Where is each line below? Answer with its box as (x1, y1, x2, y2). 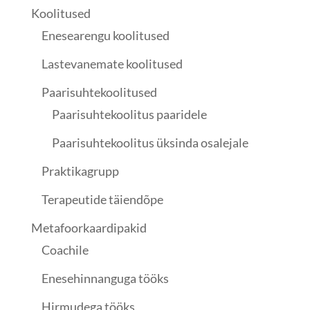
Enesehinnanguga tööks (41, 271, 169, 286)
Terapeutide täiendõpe (41, 192, 163, 207)
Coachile (41, 242, 89, 257)
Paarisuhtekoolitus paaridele (51, 107, 207, 122)
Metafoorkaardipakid (30, 220, 147, 235)
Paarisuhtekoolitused (41, 84, 157, 100)
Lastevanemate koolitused (41, 56, 183, 71)
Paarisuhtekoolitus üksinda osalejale (51, 135, 248, 150)
